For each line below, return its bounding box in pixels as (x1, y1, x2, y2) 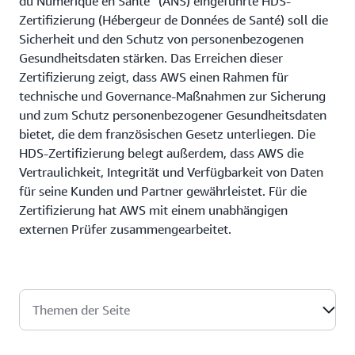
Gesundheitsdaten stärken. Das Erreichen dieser (19, 50, 283, 66)
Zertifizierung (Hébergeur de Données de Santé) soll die (19, 12, 328, 28)
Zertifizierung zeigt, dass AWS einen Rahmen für (19, 69, 288, 85)
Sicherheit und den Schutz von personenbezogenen (19, 31, 303, 47)
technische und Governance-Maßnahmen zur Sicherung (19, 88, 326, 104)
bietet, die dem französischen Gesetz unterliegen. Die (19, 126, 315, 142)
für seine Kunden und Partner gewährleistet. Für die (19, 183, 307, 199)
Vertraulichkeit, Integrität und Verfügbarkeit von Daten (19, 164, 323, 180)
